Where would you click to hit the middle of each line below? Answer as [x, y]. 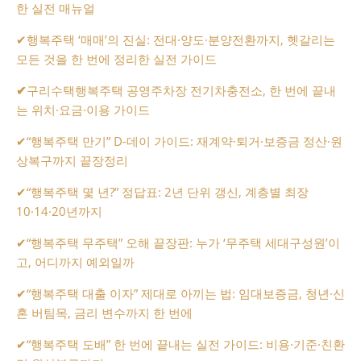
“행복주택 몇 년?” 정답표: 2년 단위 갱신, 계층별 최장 [168, 191]
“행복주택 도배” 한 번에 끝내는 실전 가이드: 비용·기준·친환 [186, 344]
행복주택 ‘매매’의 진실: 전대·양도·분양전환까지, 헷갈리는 [181, 39]
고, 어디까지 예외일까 [75, 261]
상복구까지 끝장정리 [72, 160]
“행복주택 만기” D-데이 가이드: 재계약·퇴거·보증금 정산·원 [185, 141]
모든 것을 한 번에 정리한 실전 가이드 [116, 58]
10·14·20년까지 [59, 211]
